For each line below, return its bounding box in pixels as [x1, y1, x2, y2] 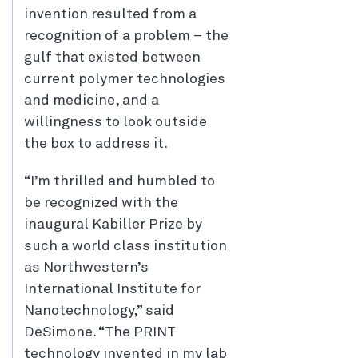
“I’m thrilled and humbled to [24, 174, 215, 189]
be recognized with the [24, 196, 178, 210]
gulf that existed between [24, 50, 201, 65]
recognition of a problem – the [24, 29, 229, 43]
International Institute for [24, 282, 201, 296]
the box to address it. [24, 137, 168, 151]
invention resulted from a [24, 7, 197, 22]
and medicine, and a [24, 93, 159, 108]
